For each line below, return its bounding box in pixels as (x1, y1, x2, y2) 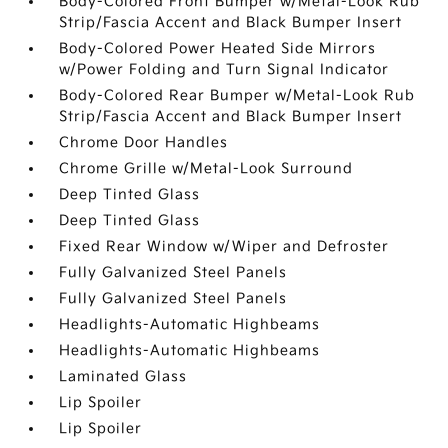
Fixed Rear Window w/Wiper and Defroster (59, 238, 390, 255)
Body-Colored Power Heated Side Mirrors (59, 40, 377, 57)
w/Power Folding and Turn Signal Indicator (59, 61, 390, 78)
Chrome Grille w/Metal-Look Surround (59, 160, 354, 177)
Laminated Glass (59, 368, 188, 385)
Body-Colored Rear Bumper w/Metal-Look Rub (59, 87, 416, 104)
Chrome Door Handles (59, 134, 229, 151)
